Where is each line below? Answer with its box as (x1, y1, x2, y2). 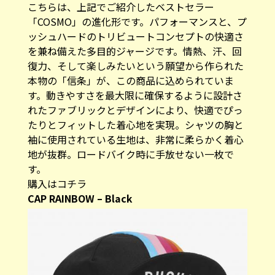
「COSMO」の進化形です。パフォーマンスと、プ (27, 14, 247, 29)
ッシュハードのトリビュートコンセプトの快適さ (27, 29, 244, 44)
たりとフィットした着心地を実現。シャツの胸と (27, 117, 244, 133)
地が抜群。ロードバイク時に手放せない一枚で (27, 147, 234, 162)
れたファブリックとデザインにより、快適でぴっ (27, 103, 243, 118)
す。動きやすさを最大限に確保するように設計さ (27, 88, 242, 103)
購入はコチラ (27, 176, 87, 192)
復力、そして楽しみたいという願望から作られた (27, 58, 244, 74)
